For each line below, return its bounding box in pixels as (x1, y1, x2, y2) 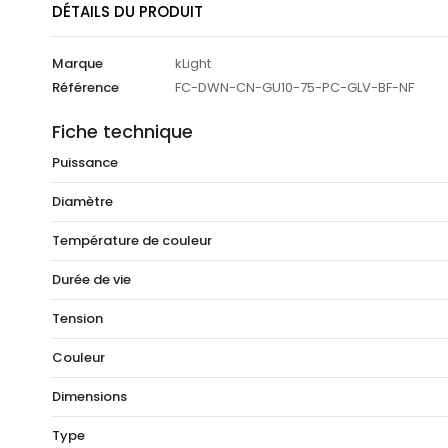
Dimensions (52, 387, 127, 407)
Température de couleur (52, 231, 212, 251)
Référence (52, 78, 119, 98)
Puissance (52, 153, 118, 173)
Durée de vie (52, 270, 131, 290)
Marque (52, 54, 103, 74)
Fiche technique (52, 119, 193, 145)
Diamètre (52, 192, 113, 212)
